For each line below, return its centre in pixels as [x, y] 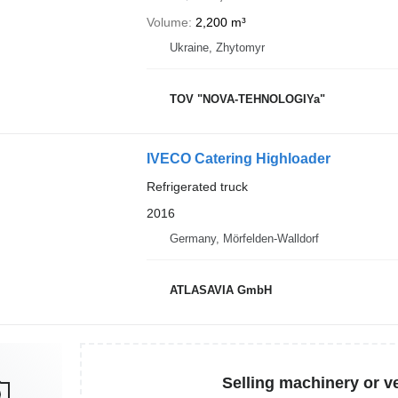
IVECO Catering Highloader [238, 159]
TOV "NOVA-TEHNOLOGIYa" [247, 99]
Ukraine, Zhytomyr [217, 48]
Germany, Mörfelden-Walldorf [244, 239]
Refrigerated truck [197, 187]
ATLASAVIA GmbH [220, 290]
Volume [167, 22]
